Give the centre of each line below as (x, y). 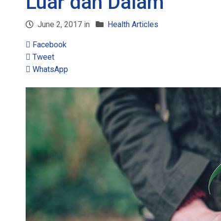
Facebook (50, 45)
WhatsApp (51, 69)
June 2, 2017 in (64, 24)
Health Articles (133, 24)
